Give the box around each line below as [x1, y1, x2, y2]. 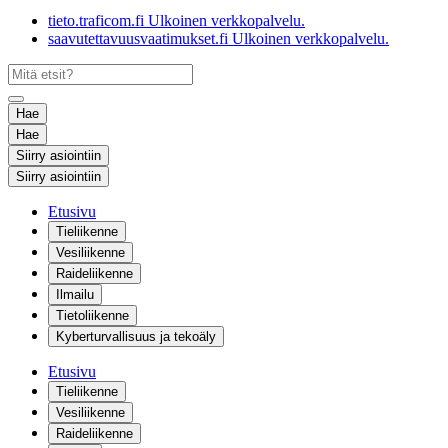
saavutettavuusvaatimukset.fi [48, 30, 228, 47]
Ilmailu [56, 287, 94, 302]
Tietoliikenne [56, 308, 129, 323]
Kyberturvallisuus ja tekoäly [56, 329, 216, 344]
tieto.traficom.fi [48, 12, 144, 29]
